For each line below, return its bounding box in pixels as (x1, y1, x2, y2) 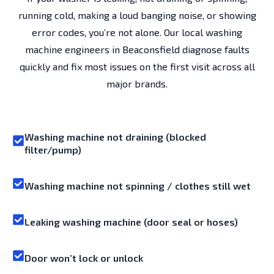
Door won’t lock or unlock (24, 252, 143, 264)
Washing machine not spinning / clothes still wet (24, 180, 251, 192)
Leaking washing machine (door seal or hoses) (24, 216, 238, 228)
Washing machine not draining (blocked (24, 131, 206, 143)
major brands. (106, 77, 168, 89)
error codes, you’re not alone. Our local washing (32, 26, 242, 38)
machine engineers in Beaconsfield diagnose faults (24, 43, 250, 55)
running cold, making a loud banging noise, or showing (18, 9, 256, 21)
